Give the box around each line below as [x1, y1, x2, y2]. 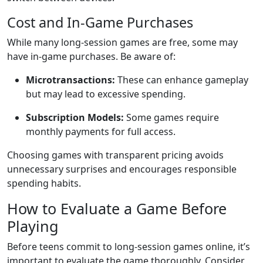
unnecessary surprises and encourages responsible [7, 163, 237, 176]
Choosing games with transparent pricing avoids [7, 149, 224, 161]
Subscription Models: [26, 111, 124, 124]
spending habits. [7, 177, 81, 190]
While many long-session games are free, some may [7, 36, 238, 49]
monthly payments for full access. [26, 125, 176, 138]
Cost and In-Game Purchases [7, 13, 193, 32]
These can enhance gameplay [115, 73, 248, 86]
